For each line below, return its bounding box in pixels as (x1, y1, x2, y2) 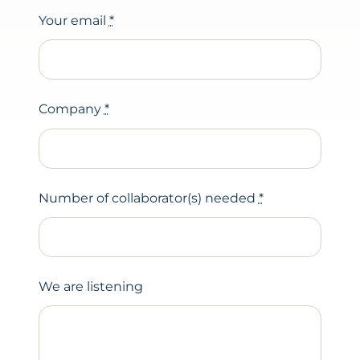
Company (38, 101, 104, 117)
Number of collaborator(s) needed (38, 190, 259, 206)
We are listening (38, 279, 143, 294)
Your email (38, 12, 109, 28)
